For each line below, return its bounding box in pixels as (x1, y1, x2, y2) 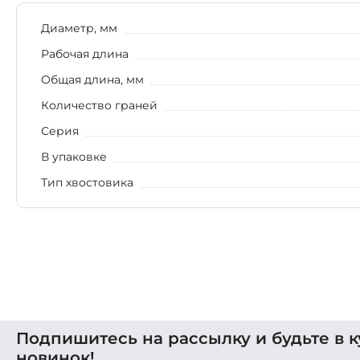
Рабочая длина (41, 47, 129, 62)
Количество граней (41, 98, 157, 113)
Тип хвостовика (41, 175, 133, 190)
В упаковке (41, 149, 107, 165)
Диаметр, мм (41, 21, 117, 36)
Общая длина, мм (41, 72, 144, 88)
